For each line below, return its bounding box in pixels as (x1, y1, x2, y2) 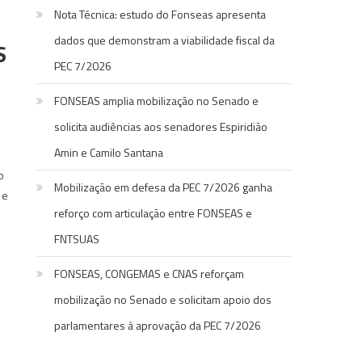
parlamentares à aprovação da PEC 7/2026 (54, 317, 262, 335)
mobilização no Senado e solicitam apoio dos (54, 291, 272, 309)
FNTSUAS (54, 230, 100, 248)
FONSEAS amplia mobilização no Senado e (54, 92, 259, 110)
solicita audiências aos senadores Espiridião (54, 118, 268, 136)
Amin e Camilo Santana (54, 144, 164, 162)
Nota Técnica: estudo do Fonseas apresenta (54, 6, 267, 23)
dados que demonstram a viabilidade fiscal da (54, 32, 276, 49)
